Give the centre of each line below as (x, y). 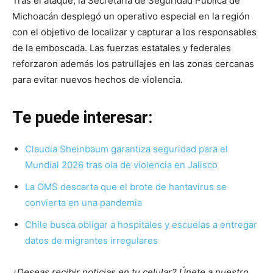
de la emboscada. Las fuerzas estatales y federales (122, 48)
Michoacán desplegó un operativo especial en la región (131, 16)
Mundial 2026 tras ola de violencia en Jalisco (121, 165)
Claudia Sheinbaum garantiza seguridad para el (126, 149)
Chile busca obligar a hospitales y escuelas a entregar (141, 225)
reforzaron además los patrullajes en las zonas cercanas (133, 64)
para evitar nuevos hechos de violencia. (97, 80)
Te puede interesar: (82, 118)
